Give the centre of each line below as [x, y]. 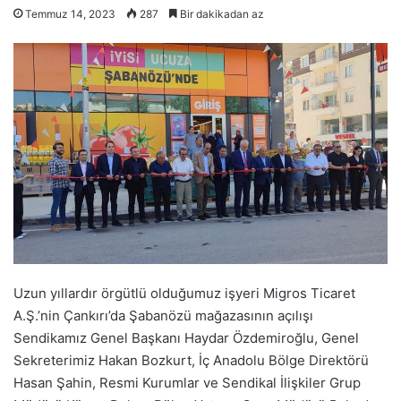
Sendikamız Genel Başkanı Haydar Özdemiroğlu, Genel [186, 338]
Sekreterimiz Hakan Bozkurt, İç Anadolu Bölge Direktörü [191, 361]
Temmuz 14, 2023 [70, 14]
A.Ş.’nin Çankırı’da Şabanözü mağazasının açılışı [163, 316]
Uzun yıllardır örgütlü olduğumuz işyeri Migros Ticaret [184, 294]
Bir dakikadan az [221, 14]
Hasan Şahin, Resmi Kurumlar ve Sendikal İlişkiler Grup [187, 383]
